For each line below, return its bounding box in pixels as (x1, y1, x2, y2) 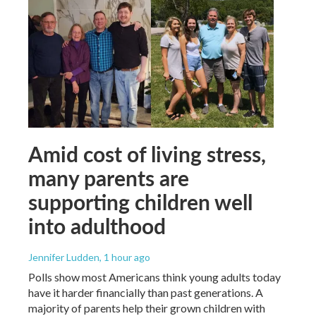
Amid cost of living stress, (28, 139, 266, 169)
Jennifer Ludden (28, 251, 99, 264)
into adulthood (28, 211, 166, 241)
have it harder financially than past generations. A (28, 286, 263, 300)
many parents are (28, 163, 189, 193)
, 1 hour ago (99, 251, 150, 264)
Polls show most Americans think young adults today (28, 270, 281, 284)
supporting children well (28, 187, 253, 217)
